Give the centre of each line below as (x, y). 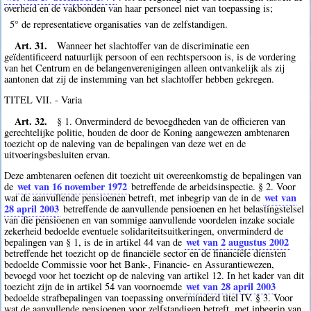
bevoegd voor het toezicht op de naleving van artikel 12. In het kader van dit (154, 275)
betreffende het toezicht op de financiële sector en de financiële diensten (145, 253)
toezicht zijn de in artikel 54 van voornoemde (95, 286)
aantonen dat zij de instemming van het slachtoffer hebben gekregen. (140, 78)
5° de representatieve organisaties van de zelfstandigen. (118, 24)
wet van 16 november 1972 (73, 186)
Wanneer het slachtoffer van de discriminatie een (153, 45)
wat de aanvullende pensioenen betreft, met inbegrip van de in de (134, 197)
